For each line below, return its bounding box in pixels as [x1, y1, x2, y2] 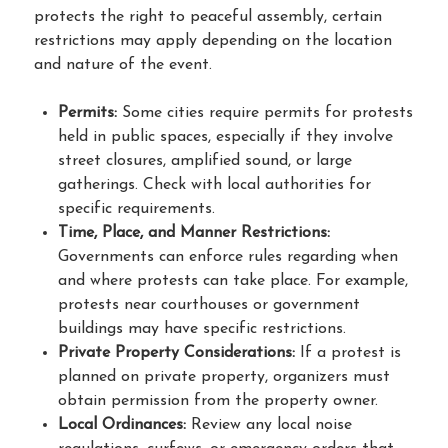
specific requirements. [58, 200, 215, 217]
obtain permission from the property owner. [58, 392, 378, 409]
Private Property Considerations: [58, 344, 295, 361]
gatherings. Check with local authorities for [58, 176, 371, 193]
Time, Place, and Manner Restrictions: [58, 224, 330, 241]
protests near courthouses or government [58, 296, 360, 313]
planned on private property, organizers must [58, 368, 390, 385]
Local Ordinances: [58, 416, 186, 433]
